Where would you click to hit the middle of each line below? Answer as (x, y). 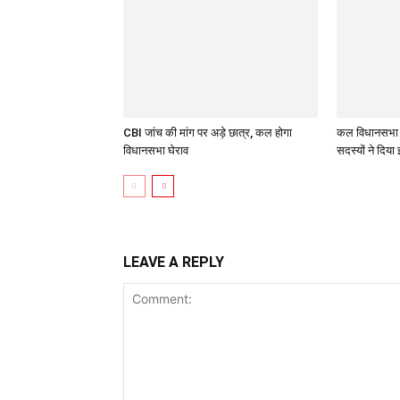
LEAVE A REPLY (174, 262)
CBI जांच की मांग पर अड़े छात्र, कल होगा (208, 133)
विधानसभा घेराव (156, 150)
